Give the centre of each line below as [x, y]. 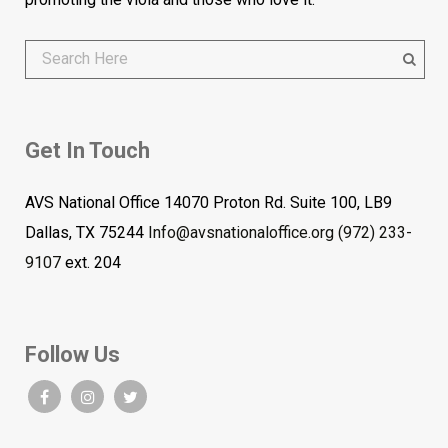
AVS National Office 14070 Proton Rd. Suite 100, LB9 [208, 202]
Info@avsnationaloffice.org [241, 232]
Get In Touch [87, 150]
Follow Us [72, 354]
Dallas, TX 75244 [86, 232]
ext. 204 [91, 262]
